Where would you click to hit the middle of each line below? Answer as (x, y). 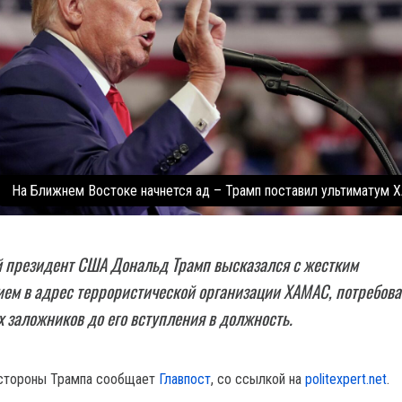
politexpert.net (346, 380)
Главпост (185, 380)
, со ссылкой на (258, 380)
